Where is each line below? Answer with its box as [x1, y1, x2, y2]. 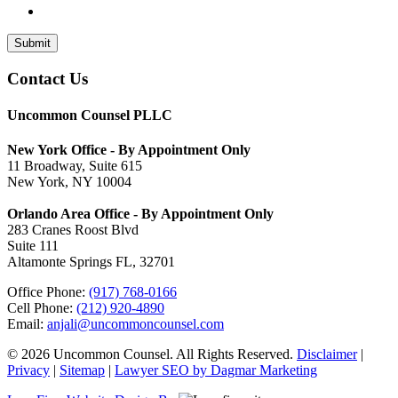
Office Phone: [7, 284, 89, 300]
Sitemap [60, 362, 105, 378]
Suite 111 [7, 238, 59, 254]
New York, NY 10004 [7, 174, 131, 190]
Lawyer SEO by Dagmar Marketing [115, 362, 317, 378]
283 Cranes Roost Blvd [7, 222, 139, 238]
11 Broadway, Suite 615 [7, 158, 142, 174]
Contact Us [7, 68, 88, 88]
